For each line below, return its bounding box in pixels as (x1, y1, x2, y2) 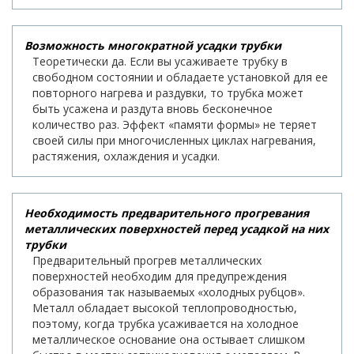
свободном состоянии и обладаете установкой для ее (32, 69, 328, 85)
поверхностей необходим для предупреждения (32, 268, 287, 284)
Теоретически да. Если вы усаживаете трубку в (32, 53, 288, 69)
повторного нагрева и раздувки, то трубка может (32, 85, 303, 100)
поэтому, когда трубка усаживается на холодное (32, 315, 299, 331)
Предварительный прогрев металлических (32, 252, 262, 268)
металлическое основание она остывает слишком (32, 331, 305, 347)
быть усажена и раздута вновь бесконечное (32, 100, 273, 116)
